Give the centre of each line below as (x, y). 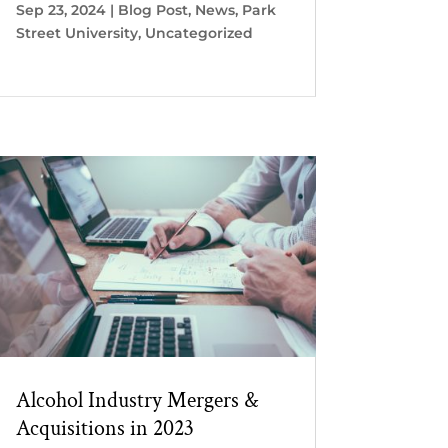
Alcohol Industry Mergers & (136, 400)
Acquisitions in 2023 (104, 428)
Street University (76, 33)
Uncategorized (198, 33)
